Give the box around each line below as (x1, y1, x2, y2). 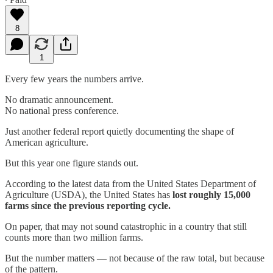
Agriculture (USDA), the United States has (5, 189, 172, 200)
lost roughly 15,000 (172, 189, 250, 200)
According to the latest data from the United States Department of (5, 178, 256, 189)
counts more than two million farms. (5, 232, 143, 243)
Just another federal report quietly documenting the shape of (5, 126, 234, 136)
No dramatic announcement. (5, 94, 113, 105)
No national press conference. (5, 105, 119, 116)
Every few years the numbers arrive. (5, 73, 144, 84)
